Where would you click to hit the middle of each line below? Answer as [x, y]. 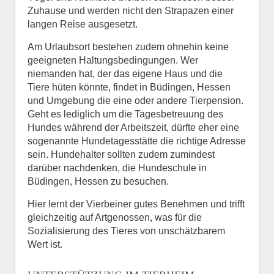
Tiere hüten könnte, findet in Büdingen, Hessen [129, 87]
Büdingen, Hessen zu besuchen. [98, 181]
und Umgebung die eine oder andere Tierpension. [135, 100]
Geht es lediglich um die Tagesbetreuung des [125, 114]
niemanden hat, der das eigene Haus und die [125, 73]
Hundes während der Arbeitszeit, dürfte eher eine [133, 127]
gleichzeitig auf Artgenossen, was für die [115, 217]
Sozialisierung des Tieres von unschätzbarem [126, 231]
